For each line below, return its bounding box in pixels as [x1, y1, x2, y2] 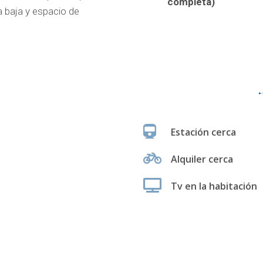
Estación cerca [171, 126, 237, 139]
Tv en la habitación [171, 180, 258, 193]
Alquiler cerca [171, 153, 234, 166]
